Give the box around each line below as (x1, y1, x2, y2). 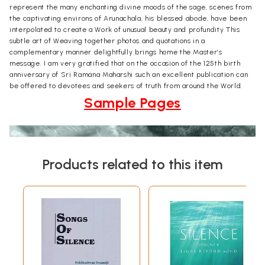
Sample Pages (84, 93, 181, 111)
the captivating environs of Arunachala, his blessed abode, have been (9, 14, 247, 22)
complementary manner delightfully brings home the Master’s (9, 47, 222, 56)
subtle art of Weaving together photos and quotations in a (9, 36, 206, 45)
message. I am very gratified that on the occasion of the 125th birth (9, 59, 241, 67)
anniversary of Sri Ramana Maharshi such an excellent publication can (9, 70, 248, 79)
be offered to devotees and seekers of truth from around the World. (9, 81, 243, 90)
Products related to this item (43, 155, 222, 173)
